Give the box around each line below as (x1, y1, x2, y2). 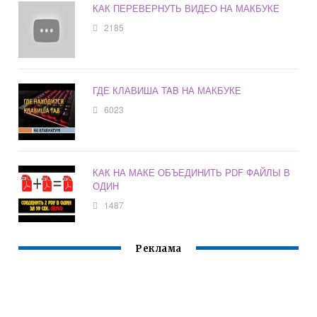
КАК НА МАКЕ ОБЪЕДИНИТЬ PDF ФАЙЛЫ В (93, 166, 291, 180)
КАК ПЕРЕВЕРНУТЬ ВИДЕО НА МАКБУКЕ (93, 1, 280, 16)
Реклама (135, 243, 182, 255)
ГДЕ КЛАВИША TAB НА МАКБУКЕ (93, 83, 242, 98)
